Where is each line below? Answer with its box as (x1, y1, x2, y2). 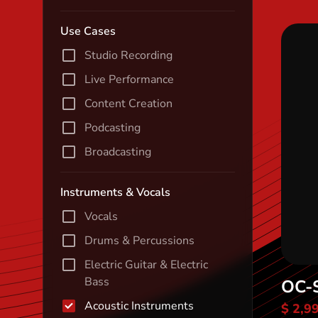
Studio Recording (84, 48, 172, 63)
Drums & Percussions (84, 233, 194, 248)
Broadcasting (84, 144, 151, 160)
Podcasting (84, 120, 141, 136)
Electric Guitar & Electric (84, 257, 208, 273)
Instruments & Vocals (60, 185, 170, 200)
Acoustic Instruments (84, 298, 194, 314)
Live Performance (84, 72, 174, 87)
